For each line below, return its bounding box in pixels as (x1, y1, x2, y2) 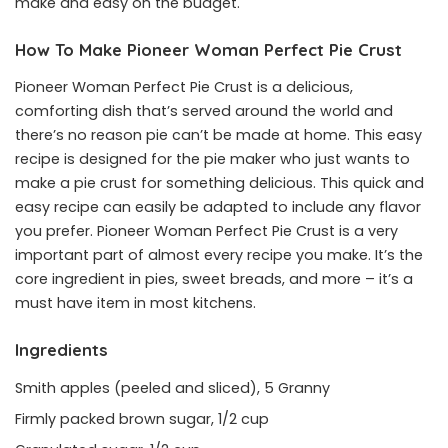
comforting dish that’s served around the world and (15, 101, 393, 122)
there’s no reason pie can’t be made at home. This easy (15, 125, 422, 146)
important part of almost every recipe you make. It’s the (15, 245, 423, 266)
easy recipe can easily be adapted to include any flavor (15, 197, 421, 218)
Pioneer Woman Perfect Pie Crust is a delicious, (15, 77, 353, 98)
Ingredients (15, 339, 108, 361)
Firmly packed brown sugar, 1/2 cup (15, 408, 273, 429)
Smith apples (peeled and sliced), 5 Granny (15, 377, 334, 398)
